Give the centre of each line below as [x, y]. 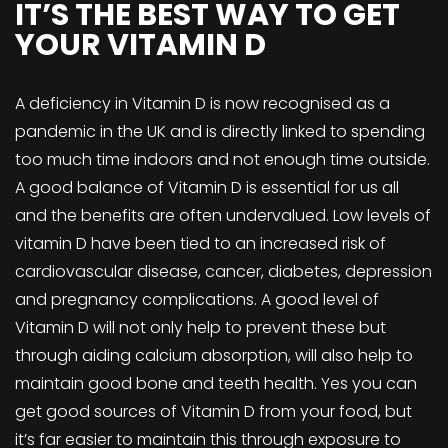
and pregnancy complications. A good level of [197, 299]
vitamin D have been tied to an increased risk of [200, 243]
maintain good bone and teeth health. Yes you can [216, 383]
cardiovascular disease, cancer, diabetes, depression [223, 271]
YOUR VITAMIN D [143, 44]
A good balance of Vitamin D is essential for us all [207, 187]
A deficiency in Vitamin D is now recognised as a [202, 103]
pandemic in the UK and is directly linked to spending [220, 131]
